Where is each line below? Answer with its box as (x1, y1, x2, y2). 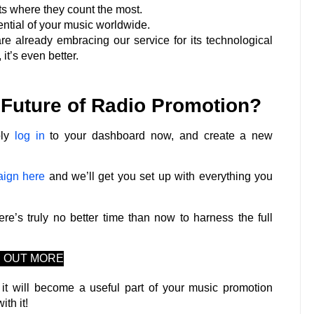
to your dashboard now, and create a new (44, 129, 273, 142)
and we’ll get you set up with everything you (45, 170, 273, 183)
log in (14, 129, 45, 142)
